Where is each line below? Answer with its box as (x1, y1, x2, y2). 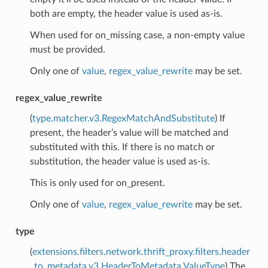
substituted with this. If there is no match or (29, 142, 215, 152)
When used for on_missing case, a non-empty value (29, 30, 245, 40)
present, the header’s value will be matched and (29, 127, 229, 138)
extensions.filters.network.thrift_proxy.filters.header (32, 246, 250, 257)
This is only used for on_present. (29, 178, 165, 188)
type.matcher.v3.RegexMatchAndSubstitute (32, 113, 215, 123)
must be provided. (29, 44, 105, 54)
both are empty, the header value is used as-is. (29, 8, 223, 19)
